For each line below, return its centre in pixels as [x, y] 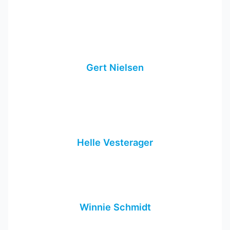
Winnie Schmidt [115, 207]
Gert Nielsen [115, 68]
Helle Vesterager [115, 142]
